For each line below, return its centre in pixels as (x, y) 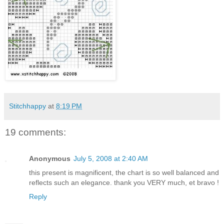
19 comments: (35, 132)
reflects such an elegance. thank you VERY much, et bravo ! (124, 182)
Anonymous (50, 158)
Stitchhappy (27, 106)
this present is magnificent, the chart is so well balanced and (124, 172)
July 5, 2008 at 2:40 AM (111, 158)
